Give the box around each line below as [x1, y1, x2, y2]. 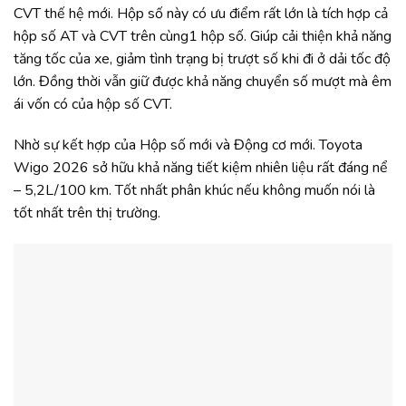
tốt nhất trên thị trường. [14, 203, 160, 224]
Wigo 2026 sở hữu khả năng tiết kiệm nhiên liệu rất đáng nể [14, 158, 388, 179]
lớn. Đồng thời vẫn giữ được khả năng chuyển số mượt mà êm [14, 71, 391, 92]
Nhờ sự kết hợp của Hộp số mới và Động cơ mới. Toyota [14, 135, 362, 156]
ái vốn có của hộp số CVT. [14, 93, 172, 114]
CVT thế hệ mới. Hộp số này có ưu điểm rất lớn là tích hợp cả [14, 3, 388, 24]
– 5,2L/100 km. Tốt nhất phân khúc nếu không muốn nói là [14, 180, 375, 201]
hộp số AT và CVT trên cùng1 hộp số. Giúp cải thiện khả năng [14, 25, 391, 46]
